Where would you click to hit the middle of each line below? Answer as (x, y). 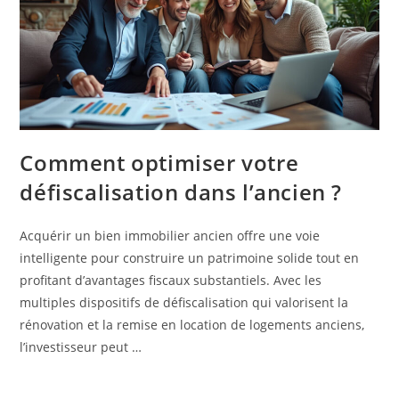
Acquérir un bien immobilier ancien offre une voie (170, 236)
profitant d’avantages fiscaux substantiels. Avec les (171, 281)
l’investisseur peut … (81, 347)
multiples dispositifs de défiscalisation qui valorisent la (184, 303)
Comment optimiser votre (159, 163)
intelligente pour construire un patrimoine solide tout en (190, 258)
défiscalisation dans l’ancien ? (181, 192)
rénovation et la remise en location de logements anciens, (192, 325)
